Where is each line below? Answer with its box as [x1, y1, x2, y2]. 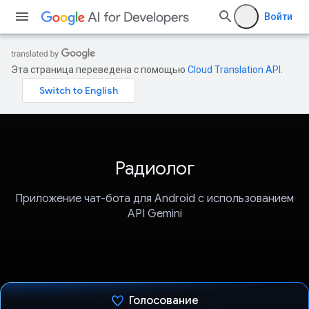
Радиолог [115, 157, 194, 179]
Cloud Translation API [188, 64, 281, 75]
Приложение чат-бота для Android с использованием [15, 192, 294, 206]
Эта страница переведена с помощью [11, 64, 188, 75]
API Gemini [127, 207, 182, 221]
